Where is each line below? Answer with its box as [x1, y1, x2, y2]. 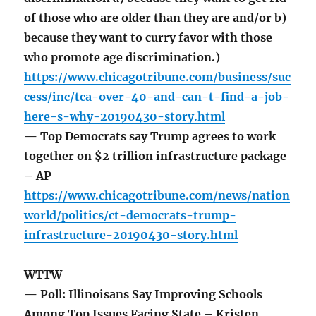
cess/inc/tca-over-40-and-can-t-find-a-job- [24, 90, 290, 104]
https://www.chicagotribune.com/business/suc [24, 70, 291, 85]
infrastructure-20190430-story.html [24, 228, 238, 243]
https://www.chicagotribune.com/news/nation [24, 188, 291, 203]
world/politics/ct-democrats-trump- [24, 208, 237, 223]
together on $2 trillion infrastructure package [24, 149, 287, 164]
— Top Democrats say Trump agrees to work [24, 129, 276, 144]
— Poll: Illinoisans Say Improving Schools [24, 287, 263, 302]
